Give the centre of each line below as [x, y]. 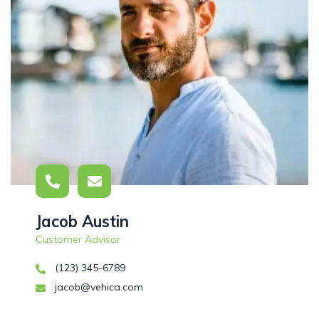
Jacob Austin [82, 222]
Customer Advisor [78, 240]
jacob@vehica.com [98, 287]
